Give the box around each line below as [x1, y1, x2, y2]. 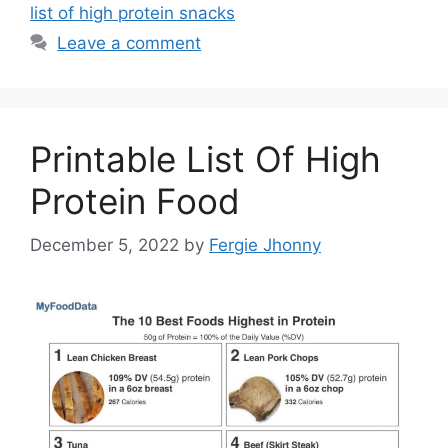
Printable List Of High [30, 137, 381, 180]
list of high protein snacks [30, 2, 235, 23]
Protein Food [30, 179, 240, 222]
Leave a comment [57, 32, 202, 53]
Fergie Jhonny [209, 235, 321, 256]
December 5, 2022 [30, 235, 179, 256]
